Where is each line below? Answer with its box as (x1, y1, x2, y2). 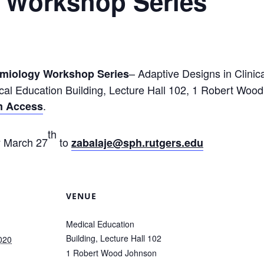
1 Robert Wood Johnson (66, 247, 157, 259)
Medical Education (66, 218, 134, 230)
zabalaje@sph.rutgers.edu (71, 135, 203, 150)
